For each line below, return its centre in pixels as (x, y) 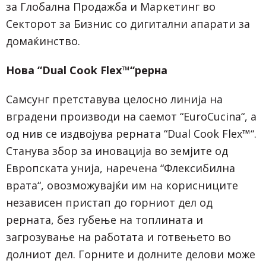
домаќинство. (43, 41)
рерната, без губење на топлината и (104, 219)
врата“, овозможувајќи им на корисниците (122, 185)
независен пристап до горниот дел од (109, 202)
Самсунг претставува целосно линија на (114, 99)
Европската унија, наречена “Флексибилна (121, 168)
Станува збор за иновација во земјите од (117, 151)
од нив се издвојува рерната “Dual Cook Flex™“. (131, 133)
